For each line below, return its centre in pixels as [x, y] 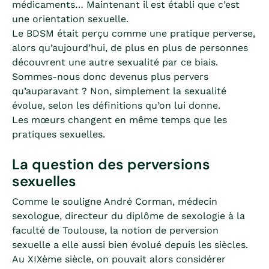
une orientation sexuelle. [70, 19]
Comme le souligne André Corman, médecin [115, 201]
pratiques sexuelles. [59, 134]
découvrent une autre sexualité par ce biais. [115, 62]
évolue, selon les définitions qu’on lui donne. [116, 105]
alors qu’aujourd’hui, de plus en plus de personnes [130, 48]
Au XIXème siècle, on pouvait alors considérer [119, 259]
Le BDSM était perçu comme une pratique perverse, [134, 33]
